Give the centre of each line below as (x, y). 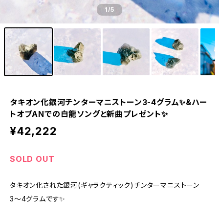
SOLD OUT (32, 159)
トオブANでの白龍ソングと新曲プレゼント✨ (89, 114)
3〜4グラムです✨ (38, 199)
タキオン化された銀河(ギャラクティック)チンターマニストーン (105, 185)
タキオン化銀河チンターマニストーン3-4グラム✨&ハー (109, 102)
